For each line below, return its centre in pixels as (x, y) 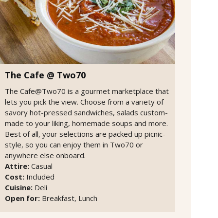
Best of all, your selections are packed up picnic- (85, 134)
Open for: (22, 198)
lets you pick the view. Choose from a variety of (84, 101)
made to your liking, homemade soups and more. (86, 123)
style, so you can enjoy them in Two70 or (74, 144)
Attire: (18, 166)
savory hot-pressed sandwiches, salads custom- (86, 112)
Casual (43, 166)
